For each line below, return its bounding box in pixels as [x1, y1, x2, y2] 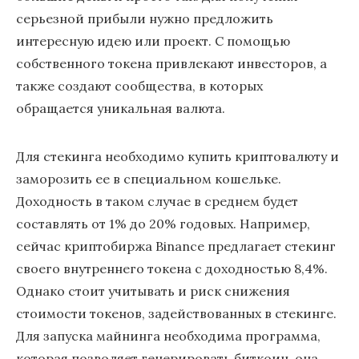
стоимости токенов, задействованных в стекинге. [16, 305, 337, 321]
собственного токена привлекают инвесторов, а [16, 55, 327, 71]
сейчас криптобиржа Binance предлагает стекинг [16, 238, 336, 254]
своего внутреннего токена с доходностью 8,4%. [16, 260, 328, 276]
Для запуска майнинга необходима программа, [16, 328, 321, 344]
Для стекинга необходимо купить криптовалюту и [16, 148, 339, 164]
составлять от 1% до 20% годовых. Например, [16, 216, 310, 232]
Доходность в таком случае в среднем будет [16, 193, 298, 209]
